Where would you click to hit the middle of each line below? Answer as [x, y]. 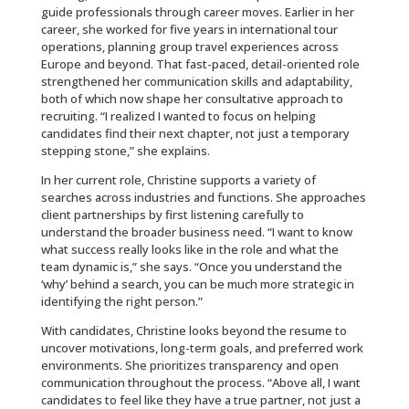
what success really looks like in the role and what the [189, 250]
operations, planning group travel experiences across [189, 47]
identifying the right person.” [121, 302]
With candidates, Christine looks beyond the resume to [194, 331]
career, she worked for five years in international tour [189, 30]
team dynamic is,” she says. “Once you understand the [191, 267]
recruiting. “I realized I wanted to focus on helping [178, 116]
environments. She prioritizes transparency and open [189, 366]
